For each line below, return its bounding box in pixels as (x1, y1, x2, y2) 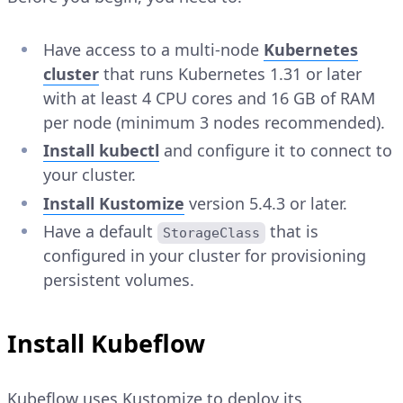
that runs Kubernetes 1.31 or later (99, 62, 362, 85)
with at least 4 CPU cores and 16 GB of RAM (43, 86, 375, 109)
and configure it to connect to (159, 139, 392, 162)
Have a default (43, 220, 157, 243)
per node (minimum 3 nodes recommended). (43, 111, 385, 133)
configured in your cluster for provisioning (43, 245, 366, 267)
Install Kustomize (43, 192, 184, 214)
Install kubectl (43, 139, 159, 162)
